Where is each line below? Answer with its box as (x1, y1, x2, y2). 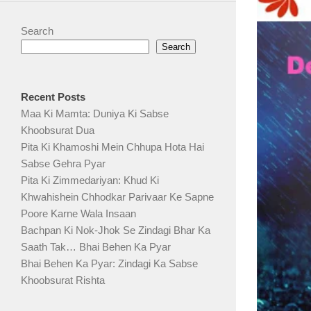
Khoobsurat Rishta (21, 274, 105, 287)
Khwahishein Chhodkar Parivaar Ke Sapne (21, 191, 214, 203)
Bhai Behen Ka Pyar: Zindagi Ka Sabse (21, 258, 198, 270)
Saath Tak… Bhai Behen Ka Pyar (21, 241, 171, 253)
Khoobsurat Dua (21, 124, 94, 137)
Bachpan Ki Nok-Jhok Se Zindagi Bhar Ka (21, 224, 210, 237)
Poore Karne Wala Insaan (21, 208, 136, 220)
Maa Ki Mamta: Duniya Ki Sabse (21, 108, 169, 120)
